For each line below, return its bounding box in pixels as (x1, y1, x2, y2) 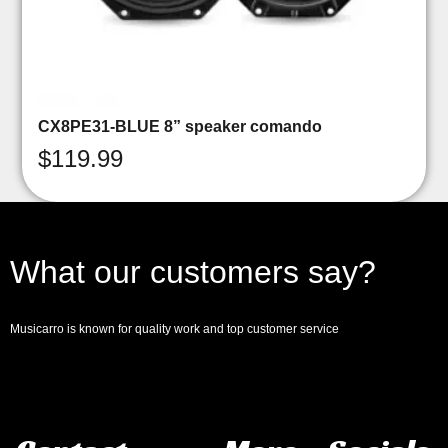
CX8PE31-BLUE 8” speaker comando (38, 117, 323, 135)
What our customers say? (10, 253, 376, 290)
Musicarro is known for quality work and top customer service (10, 322, 339, 337)
